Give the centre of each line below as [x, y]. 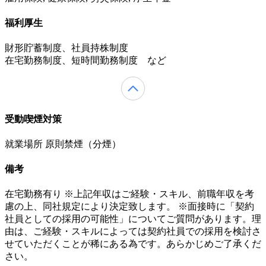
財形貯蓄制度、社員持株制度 [66, 48]
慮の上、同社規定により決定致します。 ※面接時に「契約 [129, 207]
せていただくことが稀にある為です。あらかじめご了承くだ [133, 244]
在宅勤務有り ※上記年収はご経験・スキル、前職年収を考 [129, 194]
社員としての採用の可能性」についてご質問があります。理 [133, 219]
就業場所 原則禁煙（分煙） [63, 144]
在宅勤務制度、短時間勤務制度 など [85, 61]
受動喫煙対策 [33, 119]
